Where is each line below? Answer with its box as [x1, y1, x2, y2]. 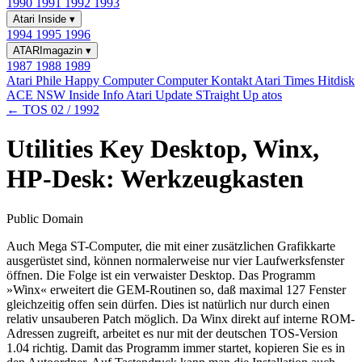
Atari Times [255, 74, 318, 87]
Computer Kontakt [157, 74, 255, 87]
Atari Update [126, 88, 196, 102]
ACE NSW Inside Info [6, 88, 126, 102]
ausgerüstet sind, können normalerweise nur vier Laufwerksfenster [6, 253, 344, 267]
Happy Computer [65, 74, 157, 87]
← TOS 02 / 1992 [6, 103, 99, 116]
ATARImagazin [13, 44, 86, 57]
